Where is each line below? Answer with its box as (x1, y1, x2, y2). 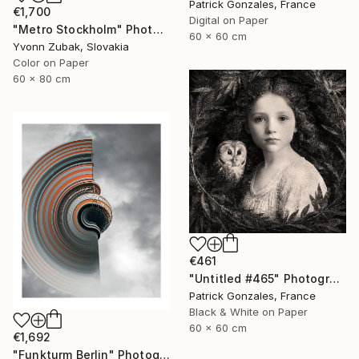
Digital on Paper (189, 14, 268, 27)
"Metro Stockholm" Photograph (152, 22, 163, 36)
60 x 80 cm (13, 71, 71, 85)
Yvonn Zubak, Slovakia (13, 39, 129, 53)
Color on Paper (13, 55, 89, 69)
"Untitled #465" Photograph (329, 272, 340, 286)
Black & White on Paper (189, 305, 308, 319)
